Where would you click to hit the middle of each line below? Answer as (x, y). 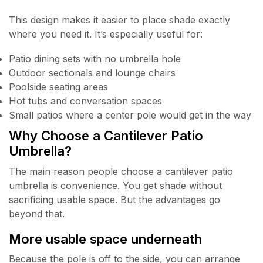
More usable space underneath (105, 239)
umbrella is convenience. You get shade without (115, 185)
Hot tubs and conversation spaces (85, 101)
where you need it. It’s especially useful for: (106, 34)
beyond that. (37, 213)
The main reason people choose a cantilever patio (121, 171)
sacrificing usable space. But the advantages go (114, 199)
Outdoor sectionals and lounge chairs (92, 73)
